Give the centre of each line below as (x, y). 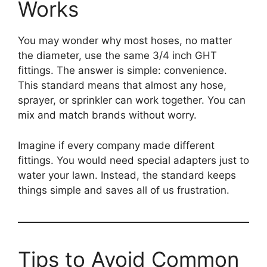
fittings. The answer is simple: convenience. (122, 71)
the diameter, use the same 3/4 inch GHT (117, 56)
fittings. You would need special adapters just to (133, 160)
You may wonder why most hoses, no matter (125, 41)
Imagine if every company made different (116, 145)
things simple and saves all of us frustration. (124, 190)
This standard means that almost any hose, (122, 86)
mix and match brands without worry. (107, 115)
